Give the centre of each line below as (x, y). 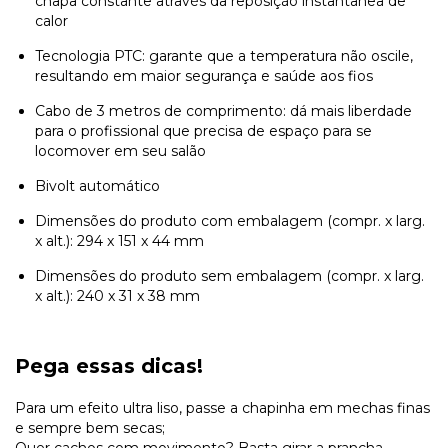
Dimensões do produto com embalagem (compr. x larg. (230, 220)
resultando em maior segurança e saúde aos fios (204, 75)
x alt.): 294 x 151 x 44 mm (119, 240)
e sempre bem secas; (90, 427)
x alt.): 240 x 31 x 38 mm (117, 295)
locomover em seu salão (120, 150)
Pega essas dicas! (109, 365)
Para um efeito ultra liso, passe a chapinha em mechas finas (222, 407)
